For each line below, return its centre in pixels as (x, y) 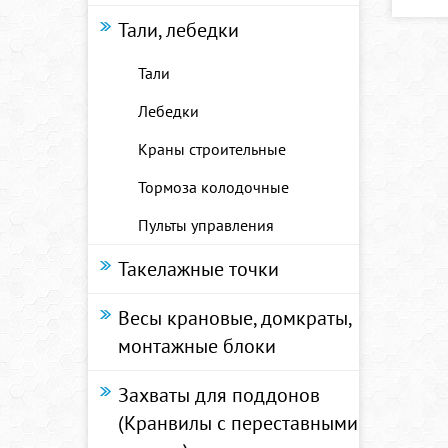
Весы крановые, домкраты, (234, 318)
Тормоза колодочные (213, 187)
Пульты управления (206, 225)
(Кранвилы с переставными (238, 423)
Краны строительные (212, 149)
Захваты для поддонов (219, 395)
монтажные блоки (197, 346)
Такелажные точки (198, 269)
